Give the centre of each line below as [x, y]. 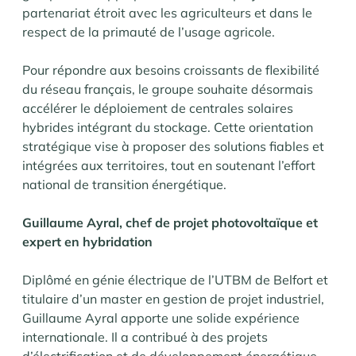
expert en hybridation [87, 241]
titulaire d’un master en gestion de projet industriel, [173, 298]
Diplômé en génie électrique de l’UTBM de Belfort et [175, 279]
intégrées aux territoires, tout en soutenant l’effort [169, 165]
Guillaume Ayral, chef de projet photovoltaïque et [170, 222]
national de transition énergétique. [124, 184]
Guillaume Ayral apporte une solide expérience [161, 317]
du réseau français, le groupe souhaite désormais [168, 89]
